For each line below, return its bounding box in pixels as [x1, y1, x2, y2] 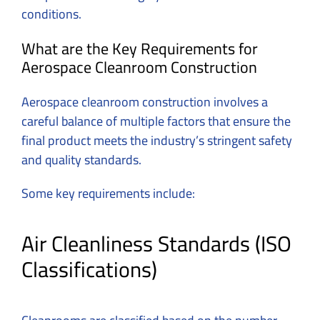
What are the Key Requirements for [21, 33, 258, 64]
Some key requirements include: [21, 181, 195, 205]
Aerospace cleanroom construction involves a [21, 89, 268, 114]
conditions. [21, 1, 81, 26]
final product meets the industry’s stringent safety [21, 128, 292, 152]
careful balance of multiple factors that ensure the [21, 109, 291, 133]
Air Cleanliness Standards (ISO [21, 224, 291, 264]
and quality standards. [21, 147, 144, 171]
